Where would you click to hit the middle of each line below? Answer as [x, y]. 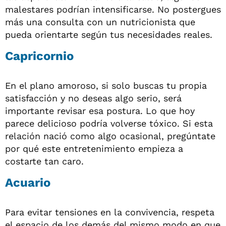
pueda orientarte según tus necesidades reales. [109, 34]
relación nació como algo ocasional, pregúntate [110, 136]
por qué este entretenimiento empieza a [94, 148]
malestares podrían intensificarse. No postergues [113, 9]
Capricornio [39, 56]
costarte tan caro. [44, 161]
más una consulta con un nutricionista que [100, 22]
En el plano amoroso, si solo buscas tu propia [106, 85]
